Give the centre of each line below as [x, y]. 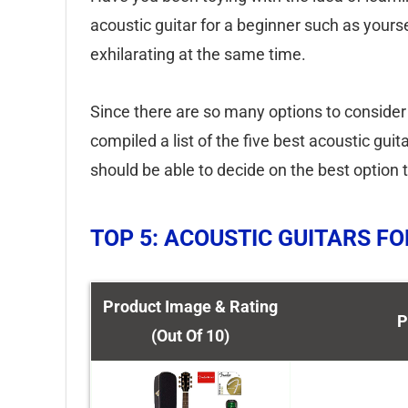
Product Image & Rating [190, 306]
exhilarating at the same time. [198, 54]
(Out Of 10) [190, 336]
